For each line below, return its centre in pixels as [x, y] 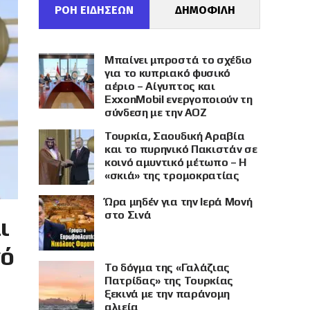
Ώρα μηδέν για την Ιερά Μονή [179, 202]
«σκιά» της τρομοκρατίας [172, 175]
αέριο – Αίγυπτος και [160, 86]
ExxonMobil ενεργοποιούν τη [179, 99]
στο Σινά [128, 215]
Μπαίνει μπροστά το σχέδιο [178, 60]
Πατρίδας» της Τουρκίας [169, 281]
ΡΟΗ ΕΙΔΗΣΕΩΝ [94, 10]
